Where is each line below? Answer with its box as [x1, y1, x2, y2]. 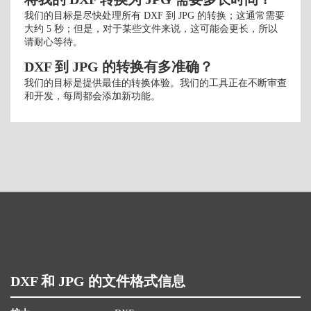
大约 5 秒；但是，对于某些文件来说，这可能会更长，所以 [24, 24, 278, 34]
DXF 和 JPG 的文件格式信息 [10, 274, 185, 289]
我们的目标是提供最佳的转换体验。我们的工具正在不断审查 [24, 78, 287, 88]
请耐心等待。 [24, 37, 83, 47]
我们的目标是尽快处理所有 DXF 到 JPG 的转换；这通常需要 [24, 10, 285, 21]
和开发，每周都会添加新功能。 [24, 91, 160, 101]
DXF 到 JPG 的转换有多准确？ [24, 59, 213, 74]
